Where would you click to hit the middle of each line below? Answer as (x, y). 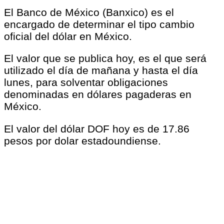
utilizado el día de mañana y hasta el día (101, 70)
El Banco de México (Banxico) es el (89, 12)
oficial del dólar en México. (68, 36)
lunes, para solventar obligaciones (86, 82)
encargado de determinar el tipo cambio (99, 24)
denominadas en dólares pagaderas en (98, 94)
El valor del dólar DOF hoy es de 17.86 (97, 129)
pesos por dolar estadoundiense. (82, 141)
